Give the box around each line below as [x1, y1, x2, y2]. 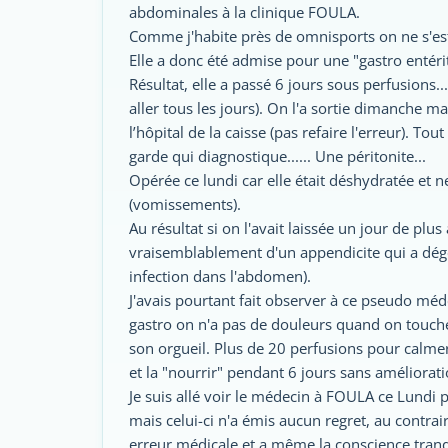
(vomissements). [129, 194, 241, 214]
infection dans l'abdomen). [129, 266, 311, 286]
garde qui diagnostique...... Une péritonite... [129, 146, 426, 166]
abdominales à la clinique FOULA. [129, 2, 360, 22]
